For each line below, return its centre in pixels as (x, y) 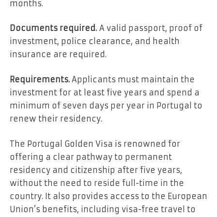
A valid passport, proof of (150, 28)
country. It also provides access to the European (108, 196)
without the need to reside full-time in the (97, 183)
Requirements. (41, 79)
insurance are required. (58, 54)
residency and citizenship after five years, (96, 170)
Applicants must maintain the (133, 79)
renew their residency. (56, 118)
